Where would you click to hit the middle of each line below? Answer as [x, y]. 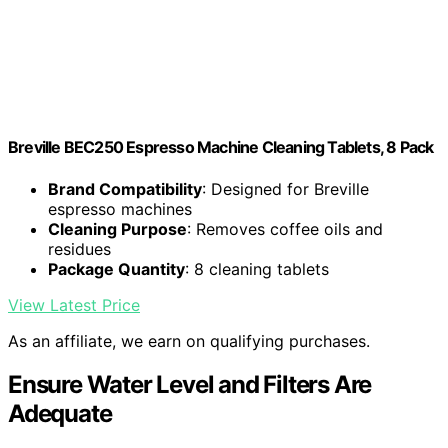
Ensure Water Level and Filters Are [190, 385]
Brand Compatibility [125, 188]
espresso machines [120, 208]
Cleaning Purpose [117, 228]
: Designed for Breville [285, 188]
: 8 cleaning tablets [257, 268]
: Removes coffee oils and [285, 228]
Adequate [60, 414]
